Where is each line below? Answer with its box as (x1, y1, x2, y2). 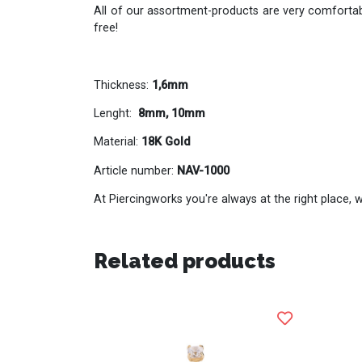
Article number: (94, 163, 178, 178)
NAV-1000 (177, 163, 230, 178)
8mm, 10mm (138, 107, 206, 121)
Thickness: (94, 78, 153, 92)
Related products (94, 248, 276, 273)
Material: (94, 135, 142, 149)
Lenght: (94, 107, 136, 121)
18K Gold (141, 135, 192, 149)
